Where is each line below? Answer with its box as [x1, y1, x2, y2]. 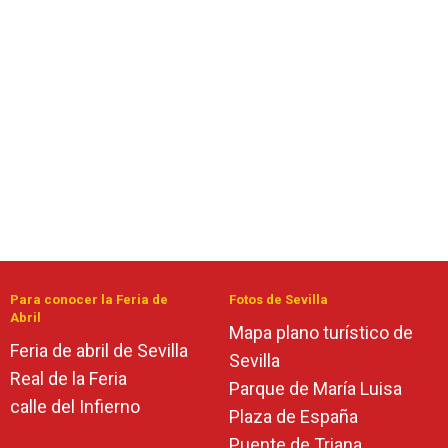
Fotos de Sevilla [229, 292, 328, 307]
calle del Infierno [10, 396, 140, 417]
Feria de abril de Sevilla [10, 340, 188, 361]
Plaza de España [229, 406, 358, 427]
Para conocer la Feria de [10, 292, 168, 307]
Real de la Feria [10, 368, 127, 389]
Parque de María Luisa [229, 378, 402, 399]
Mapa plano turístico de [229, 322, 413, 343]
